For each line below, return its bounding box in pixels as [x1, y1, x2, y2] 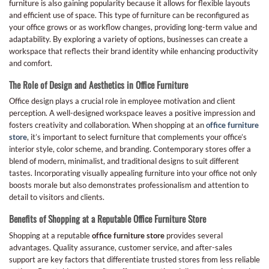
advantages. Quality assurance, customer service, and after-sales [9, 242, 232, 252]
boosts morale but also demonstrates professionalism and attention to [9, 180, 249, 190]
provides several [165, 230, 223, 240]
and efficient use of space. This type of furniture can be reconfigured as [9, 10, 249, 20]
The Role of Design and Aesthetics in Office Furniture [9, 77, 188, 91]
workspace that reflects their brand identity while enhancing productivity [9, 46, 258, 56]
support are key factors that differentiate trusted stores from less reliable [9, 254, 260, 264]
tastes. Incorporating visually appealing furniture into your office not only [9, 168, 257, 178]
